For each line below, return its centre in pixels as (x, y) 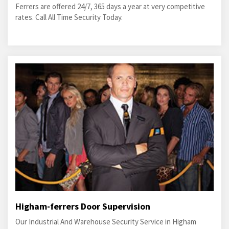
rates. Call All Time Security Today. (69, 17)
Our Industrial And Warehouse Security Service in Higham (106, 222)
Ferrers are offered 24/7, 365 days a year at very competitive (110, 6)
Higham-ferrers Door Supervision (83, 206)
